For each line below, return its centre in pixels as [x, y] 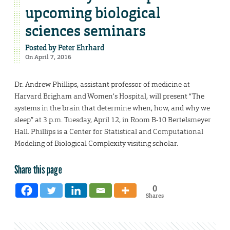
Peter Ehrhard [81, 48]
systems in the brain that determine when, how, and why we [112, 108]
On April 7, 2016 [48, 57]
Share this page [38, 169]
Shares [155, 196]
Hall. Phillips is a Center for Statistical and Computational [109, 132]
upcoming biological [93, 13]
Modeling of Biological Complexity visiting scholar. [96, 143]
